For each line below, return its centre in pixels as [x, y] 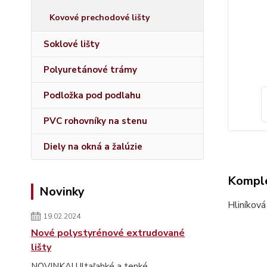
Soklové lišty [72, 44]
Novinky [62, 192]
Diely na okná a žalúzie [93, 147]
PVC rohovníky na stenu [95, 121]
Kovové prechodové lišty [100, 18]
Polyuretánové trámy [90, 70]
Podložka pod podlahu [92, 95]
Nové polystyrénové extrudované [108, 233]
